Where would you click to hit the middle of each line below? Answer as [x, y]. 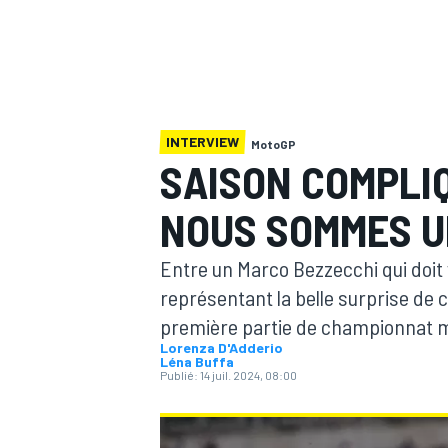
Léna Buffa [197, 361]
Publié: [179, 375]
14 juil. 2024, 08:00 [248, 375]
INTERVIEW [202, 141]
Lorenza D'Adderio [221, 347]
